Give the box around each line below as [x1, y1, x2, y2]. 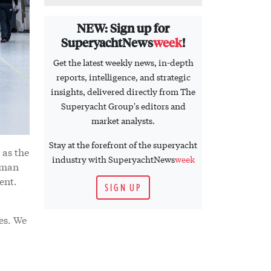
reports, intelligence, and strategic [56, 71, 191, 83]
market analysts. [91, 114, 155, 127]
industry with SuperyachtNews [51, 153, 175, 166]
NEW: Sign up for [77, 19, 169, 36]
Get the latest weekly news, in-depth [53, 56, 194, 69]
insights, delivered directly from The [51, 85, 195, 98]
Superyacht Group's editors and [60, 100, 186, 113]
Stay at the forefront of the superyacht [49, 139, 197, 151]
